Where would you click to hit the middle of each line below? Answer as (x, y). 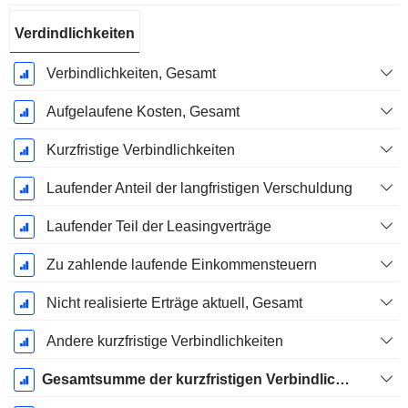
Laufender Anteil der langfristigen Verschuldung (199, 189)
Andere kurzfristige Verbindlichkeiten (164, 342)
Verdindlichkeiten (75, 34)
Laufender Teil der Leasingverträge (158, 227)
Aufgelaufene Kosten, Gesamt (143, 112)
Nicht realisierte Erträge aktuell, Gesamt (174, 303)
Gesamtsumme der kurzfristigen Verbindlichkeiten (342, 380)
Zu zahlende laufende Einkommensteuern (181, 265)
